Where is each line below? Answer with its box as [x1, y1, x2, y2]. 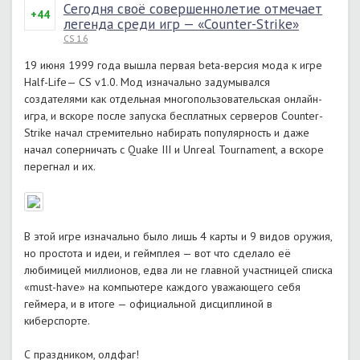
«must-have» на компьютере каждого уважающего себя [24, 280, 301, 294]
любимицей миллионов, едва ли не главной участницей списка [24, 263, 333, 277]
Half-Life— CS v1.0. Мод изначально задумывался [24, 75, 270, 89]
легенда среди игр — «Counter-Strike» [63, 14, 299, 33]
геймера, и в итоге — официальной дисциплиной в [24, 297, 272, 311]
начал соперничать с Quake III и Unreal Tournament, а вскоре [24, 142, 324, 157]
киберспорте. [24, 313, 90, 328]
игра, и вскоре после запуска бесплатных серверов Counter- [24, 108, 323, 123]
